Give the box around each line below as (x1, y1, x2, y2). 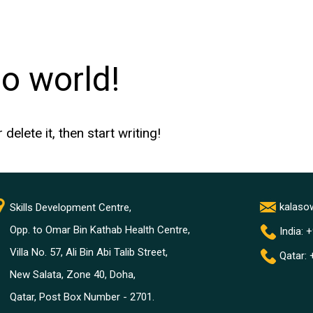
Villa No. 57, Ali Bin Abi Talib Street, (9, 245, 168, 259)
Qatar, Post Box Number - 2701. (9, 290, 154, 303)
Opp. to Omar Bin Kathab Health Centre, (9, 223, 190, 236)
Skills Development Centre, (9, 201, 131, 214)
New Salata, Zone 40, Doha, (9, 268, 136, 281)
